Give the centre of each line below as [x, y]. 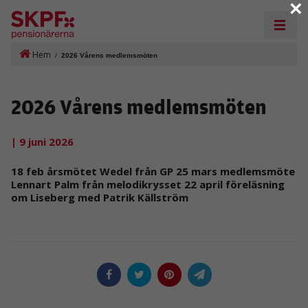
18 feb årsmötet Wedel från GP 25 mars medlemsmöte [153, 171]
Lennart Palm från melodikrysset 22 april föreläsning [148, 184]
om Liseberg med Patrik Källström [100, 197]
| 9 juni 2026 [42, 141]
